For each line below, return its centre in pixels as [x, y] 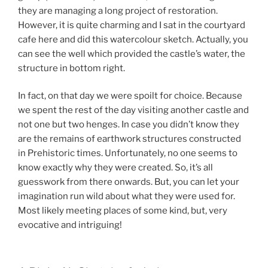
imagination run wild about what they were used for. [127, 197]
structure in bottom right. [71, 68]
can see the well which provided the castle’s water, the [132, 54]
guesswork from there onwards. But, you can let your [129, 182]
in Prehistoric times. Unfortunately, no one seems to [128, 153]
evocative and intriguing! [70, 225]
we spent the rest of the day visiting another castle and [133, 110]
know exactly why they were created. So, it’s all [115, 168]
